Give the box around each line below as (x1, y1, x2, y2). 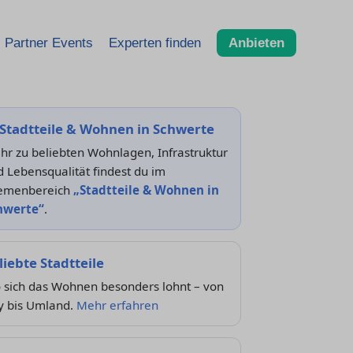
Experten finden (109, 35, 201, 50)
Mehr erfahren (76, 297, 158, 313)
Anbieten (229, 35, 284, 50)
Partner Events (5, 35, 93, 50)
